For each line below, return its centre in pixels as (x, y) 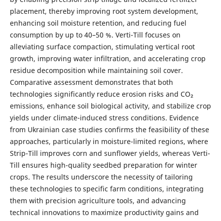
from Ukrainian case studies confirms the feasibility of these (109, 130)
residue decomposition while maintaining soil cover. (96, 71)
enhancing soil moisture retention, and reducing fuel (98, 23)
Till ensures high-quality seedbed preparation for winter (103, 165)
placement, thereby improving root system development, (104, 11)
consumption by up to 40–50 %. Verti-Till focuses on (95, 35)
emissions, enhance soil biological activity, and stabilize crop (110, 106)
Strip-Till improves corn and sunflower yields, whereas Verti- (110, 153)
